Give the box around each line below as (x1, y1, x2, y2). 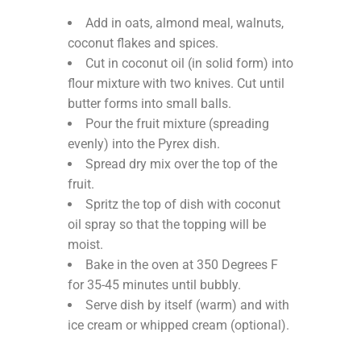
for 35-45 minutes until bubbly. (68, 276, 241, 293)
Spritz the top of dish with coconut (85, 196, 280, 212)
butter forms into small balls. (68, 95, 231, 111)
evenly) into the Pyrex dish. (68, 135, 220, 151)
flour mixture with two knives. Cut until (68, 75, 284, 91)
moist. (68, 236, 103, 252)
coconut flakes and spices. (68, 35, 218, 51)
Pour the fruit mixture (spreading (85, 115, 269, 131)
